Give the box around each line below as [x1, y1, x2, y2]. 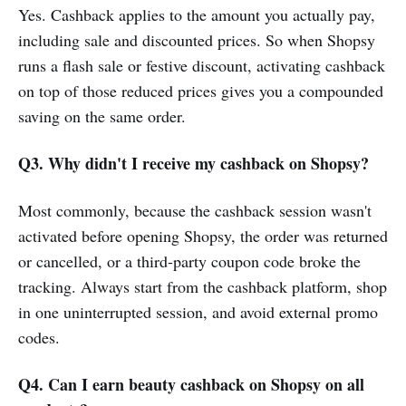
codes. [18, 325, 60, 348]
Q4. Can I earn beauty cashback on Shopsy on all [18, 372, 364, 396]
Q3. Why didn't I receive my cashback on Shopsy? [18, 150, 369, 175]
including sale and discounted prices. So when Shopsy [18, 28, 375, 51]
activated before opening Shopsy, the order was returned [18, 224, 388, 246]
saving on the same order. [18, 104, 186, 127]
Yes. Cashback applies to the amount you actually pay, [18, 3, 375, 25]
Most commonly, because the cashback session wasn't [18, 198, 372, 221]
